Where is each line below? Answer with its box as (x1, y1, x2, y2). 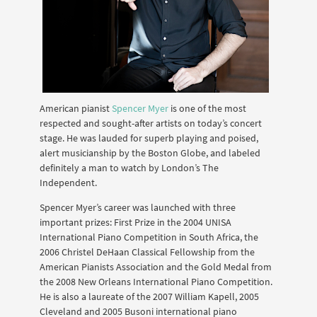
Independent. (40, 175, 97, 189)
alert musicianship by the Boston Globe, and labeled (40, 146, 260, 159)
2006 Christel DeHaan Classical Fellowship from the (40, 246, 255, 259)
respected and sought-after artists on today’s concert (40, 116, 262, 129)
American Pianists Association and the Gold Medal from (40, 260, 272, 274)
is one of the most (168, 101, 246, 115)
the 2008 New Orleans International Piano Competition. (40, 275, 272, 289)
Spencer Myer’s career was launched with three (40, 201, 236, 214)
